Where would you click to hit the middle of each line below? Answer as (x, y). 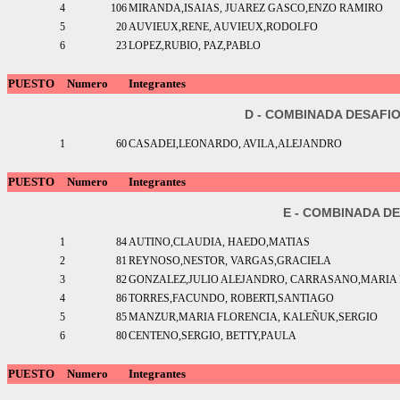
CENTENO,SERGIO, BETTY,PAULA (212, 336)
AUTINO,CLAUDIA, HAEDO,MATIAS (219, 242)
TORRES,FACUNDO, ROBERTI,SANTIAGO (231, 299)
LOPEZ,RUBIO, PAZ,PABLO (195, 46)
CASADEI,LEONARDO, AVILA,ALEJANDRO (235, 144)
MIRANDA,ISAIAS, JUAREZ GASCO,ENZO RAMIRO (256, 8)
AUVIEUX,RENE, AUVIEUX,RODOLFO (223, 27)
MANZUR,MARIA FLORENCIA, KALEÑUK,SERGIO (253, 317)
